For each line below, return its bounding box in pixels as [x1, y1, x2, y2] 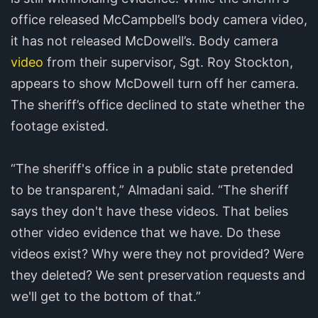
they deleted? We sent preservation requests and [11, 267, 305, 283]
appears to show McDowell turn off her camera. [11, 75, 299, 91]
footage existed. [11, 118, 109, 133]
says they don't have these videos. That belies [11, 203, 288, 219]
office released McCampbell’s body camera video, [11, 11, 307, 27]
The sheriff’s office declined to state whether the [11, 97, 305, 112]
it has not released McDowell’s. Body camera [11, 33, 278, 48]
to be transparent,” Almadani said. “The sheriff [11, 182, 289, 197]
